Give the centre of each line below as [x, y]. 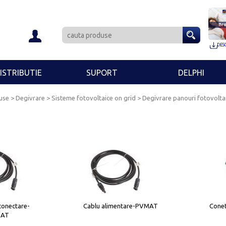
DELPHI [191, 73]
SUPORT [102, 73]
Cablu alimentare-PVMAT [121, 206]
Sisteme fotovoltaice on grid [95, 98]
